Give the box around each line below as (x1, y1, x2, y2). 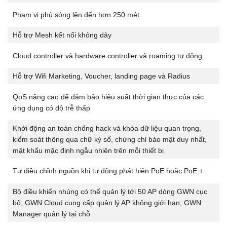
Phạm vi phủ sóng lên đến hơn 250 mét (13, 11, 139, 19)
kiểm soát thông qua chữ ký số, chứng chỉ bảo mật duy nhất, (13, 135, 207, 144)
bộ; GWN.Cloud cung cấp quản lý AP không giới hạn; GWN (13, 198, 201, 207)
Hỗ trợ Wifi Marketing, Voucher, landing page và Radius (13, 72, 190, 81)
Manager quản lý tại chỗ (13, 209, 90, 218)
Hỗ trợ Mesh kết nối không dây (13, 31, 111, 40)
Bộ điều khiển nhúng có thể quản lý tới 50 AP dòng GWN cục (13, 187, 207, 196)
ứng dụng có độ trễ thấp (13, 103, 90, 112)
